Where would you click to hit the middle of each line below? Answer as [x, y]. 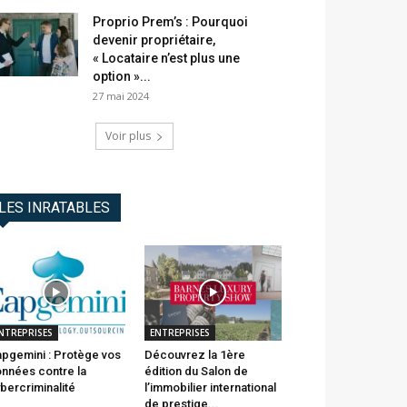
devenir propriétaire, [154, 40]
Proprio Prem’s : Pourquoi [170, 22]
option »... [122, 77]
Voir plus [128, 136]
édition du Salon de [196, 371]
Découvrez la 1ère [194, 354]
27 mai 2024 [121, 96]
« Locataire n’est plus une [166, 59]
